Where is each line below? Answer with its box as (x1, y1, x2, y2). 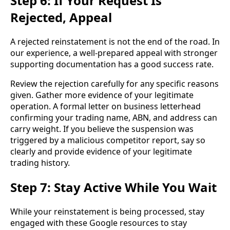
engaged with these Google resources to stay (10, 217, 187, 228)
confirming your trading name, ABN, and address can (10, 111, 217, 123)
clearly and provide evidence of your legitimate (10, 145, 192, 157)
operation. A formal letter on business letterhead (10, 100, 201, 112)
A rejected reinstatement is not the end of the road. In (10, 35, 220, 47)
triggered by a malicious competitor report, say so (10, 134, 205, 146)
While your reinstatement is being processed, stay (10, 205, 204, 217)
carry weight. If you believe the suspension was (10, 123, 194, 135)
